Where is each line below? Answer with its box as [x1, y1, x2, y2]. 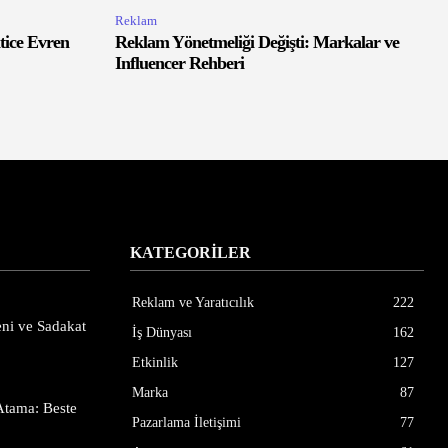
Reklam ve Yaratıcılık [132, 295, 254, 311]
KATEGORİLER [130, 244, 251, 262]
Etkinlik [132, 355, 178, 371]
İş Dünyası [132, 325, 192, 341]
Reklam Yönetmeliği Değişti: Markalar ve [115, 32, 399, 53]
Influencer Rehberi [115, 53, 244, 74]
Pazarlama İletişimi [132, 415, 241, 431]
